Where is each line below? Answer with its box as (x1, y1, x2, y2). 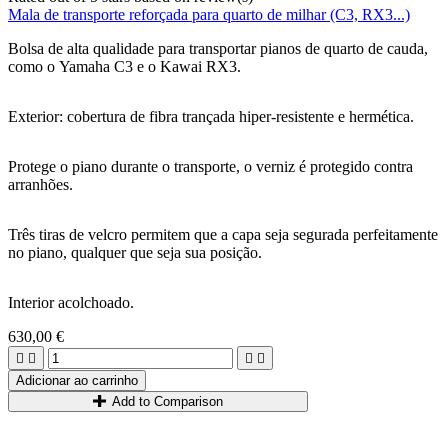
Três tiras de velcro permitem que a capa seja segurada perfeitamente (8, 226, 438, 243)
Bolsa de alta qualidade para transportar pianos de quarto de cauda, (8, 40, 428, 57)
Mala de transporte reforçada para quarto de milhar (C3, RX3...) (8, 6, 410, 23)
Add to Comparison (112, 394, 224, 409)
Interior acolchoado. (8, 294, 134, 311)
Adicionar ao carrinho (16, 373, 138, 388)
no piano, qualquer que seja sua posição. (8, 244, 262, 261)
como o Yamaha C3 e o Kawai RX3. (8, 58, 241, 75)
